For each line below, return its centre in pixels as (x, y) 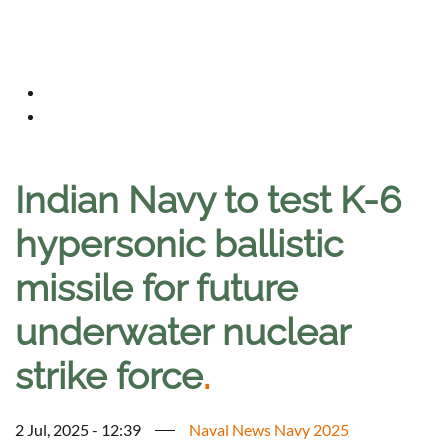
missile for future (156, 288)
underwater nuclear (182, 332)
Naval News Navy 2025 (269, 430)
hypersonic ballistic (179, 244)
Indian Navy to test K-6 (208, 200)
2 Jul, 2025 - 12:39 (78, 430)
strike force (109, 376)
